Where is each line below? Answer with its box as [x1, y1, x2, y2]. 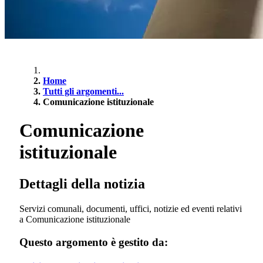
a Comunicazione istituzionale [19, 214, 130, 224]
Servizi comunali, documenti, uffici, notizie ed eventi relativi [19, 203, 242, 214]
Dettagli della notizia [19, 176, 145, 191]
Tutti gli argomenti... [43, 86, 124, 96]
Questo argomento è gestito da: [19, 235, 168, 248]
